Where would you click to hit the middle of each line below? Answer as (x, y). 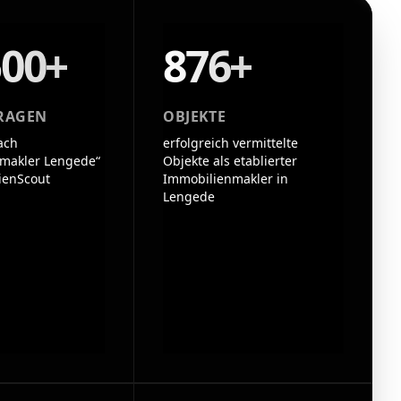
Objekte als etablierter (230, 161)
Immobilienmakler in (226, 179)
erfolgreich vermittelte (231, 143)
